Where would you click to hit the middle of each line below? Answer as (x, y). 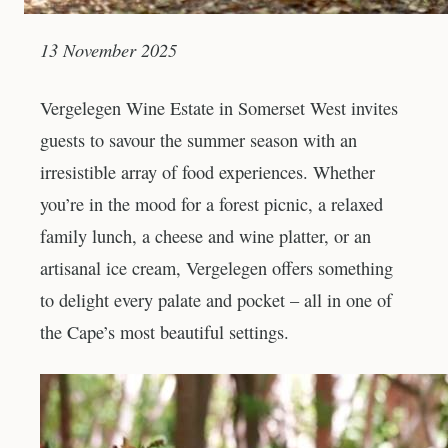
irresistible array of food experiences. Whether (207, 172)
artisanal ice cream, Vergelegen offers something (216, 268)
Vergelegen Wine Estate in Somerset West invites (219, 108)
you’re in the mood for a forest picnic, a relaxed (211, 204)
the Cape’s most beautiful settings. (164, 332)
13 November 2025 (108, 50)
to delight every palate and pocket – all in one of (216, 300)
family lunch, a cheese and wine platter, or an (205, 236)
